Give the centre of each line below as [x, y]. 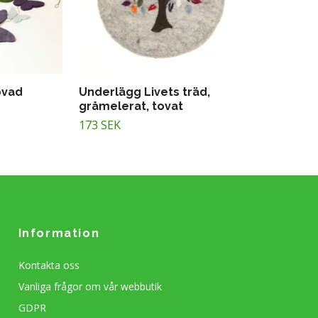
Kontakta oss [49, 265]
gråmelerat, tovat [131, 106]
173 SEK [100, 125]
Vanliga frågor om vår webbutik [90, 287]
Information [59, 234]
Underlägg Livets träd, [144, 92]
